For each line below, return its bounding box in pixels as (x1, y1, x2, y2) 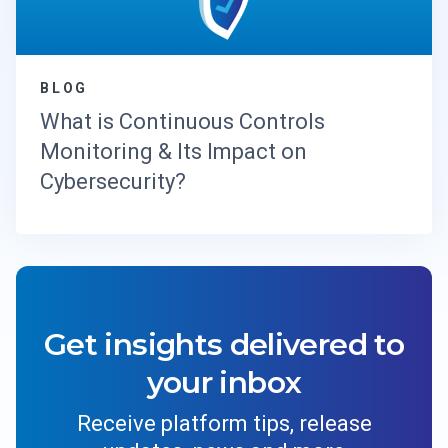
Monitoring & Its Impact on (40, 138, 307, 164)
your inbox (146, 363, 302, 401)
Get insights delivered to (44, 325, 404, 363)
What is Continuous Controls (40, 108, 325, 134)
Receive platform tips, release (76, 410, 372, 436)
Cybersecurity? (40, 168, 191, 194)
